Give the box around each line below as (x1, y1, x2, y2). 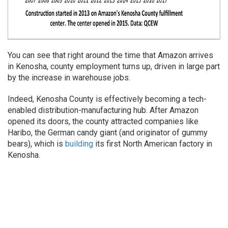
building (65, 139, 93, 149)
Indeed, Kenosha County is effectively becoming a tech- (8, 94, 207, 104)
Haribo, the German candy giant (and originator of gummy (8, 128, 208, 137)
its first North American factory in (93, 139, 212, 149)
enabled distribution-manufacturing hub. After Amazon (8, 105, 198, 115)
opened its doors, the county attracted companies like (8, 117, 198, 126)
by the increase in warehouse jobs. (8, 73, 130, 82)
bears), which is (8, 139, 65, 149)
